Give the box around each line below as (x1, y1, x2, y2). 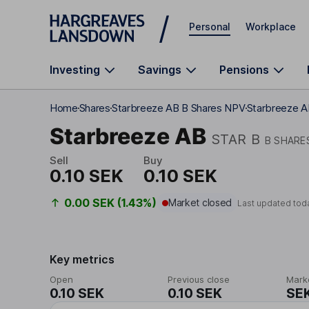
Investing (50, 63, 100, 77)
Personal (189, 20, 230, 32)
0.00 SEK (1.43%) (63, 196, 157, 210)
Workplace (246, 20, 296, 32)
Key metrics (50, 252, 114, 266)
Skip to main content (50, 11, 149, 23)
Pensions (219, 63, 269, 77)
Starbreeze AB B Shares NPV (111, 101, 246, 114)
